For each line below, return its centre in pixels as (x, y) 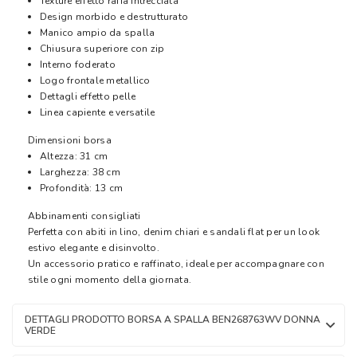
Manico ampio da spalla (98, 33)
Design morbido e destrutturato (114, 17)
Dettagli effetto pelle (88, 97)
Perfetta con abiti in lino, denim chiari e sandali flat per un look (174, 232)
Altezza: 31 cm (74, 157)
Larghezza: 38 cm (80, 173)
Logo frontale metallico (95, 81)
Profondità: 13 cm (82, 188)
